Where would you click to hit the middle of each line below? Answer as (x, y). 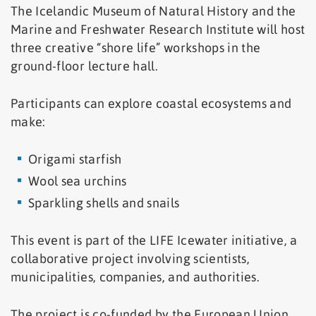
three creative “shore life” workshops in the (136, 47)
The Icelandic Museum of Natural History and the (153, 11)
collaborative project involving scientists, (130, 258)
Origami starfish (75, 159)
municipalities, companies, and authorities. (135, 276)
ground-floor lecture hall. (85, 66)
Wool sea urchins (78, 181)
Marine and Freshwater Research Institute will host (158, 29)
